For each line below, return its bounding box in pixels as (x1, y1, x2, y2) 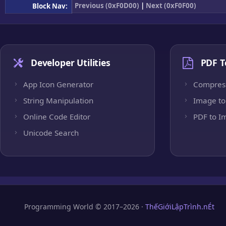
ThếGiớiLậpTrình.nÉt (145, 201, 214, 211)
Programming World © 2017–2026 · (24, 201, 145, 211)
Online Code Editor (23, 111, 90, 122)
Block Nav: (32, 1, 69, 11)
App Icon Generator (23, 79, 93, 89)
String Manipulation (23, 95, 93, 105)
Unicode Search (23, 127, 79, 138)
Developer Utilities (31, 56, 110, 69)
